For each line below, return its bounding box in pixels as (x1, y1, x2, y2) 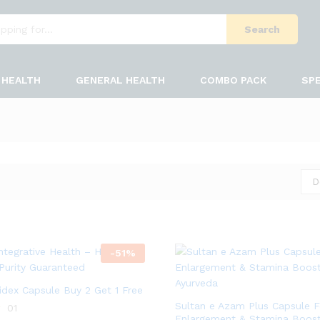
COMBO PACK (200, 74, 266, 86)
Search (244, 24, 280, 35)
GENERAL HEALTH (76, 74, 165, 86)
